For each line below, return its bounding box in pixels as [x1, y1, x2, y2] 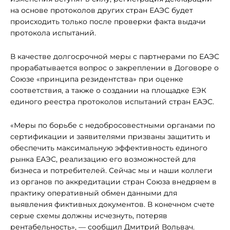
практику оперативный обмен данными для [10, 188, 177, 198]
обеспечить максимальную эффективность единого [10, 143, 207, 152]
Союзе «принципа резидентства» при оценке [10, 74, 183, 84]
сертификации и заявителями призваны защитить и [10, 132, 210, 141]
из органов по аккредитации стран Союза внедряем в [10, 177, 217, 186]
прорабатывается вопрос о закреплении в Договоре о [10, 63, 219, 72]
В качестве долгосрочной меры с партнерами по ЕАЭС [10, 52, 219, 61]
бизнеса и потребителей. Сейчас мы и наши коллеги [10, 166, 213, 175]
